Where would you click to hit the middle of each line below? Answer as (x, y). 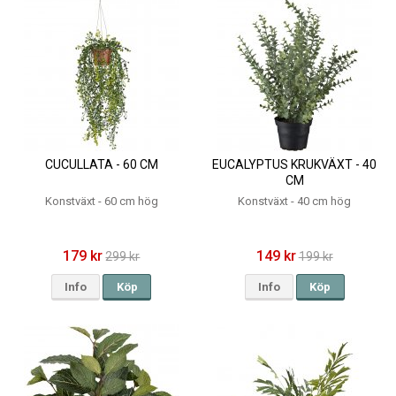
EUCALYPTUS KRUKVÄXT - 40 (295, 164)
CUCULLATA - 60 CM (101, 164)
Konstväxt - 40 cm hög (295, 201)
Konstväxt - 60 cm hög (101, 201)
